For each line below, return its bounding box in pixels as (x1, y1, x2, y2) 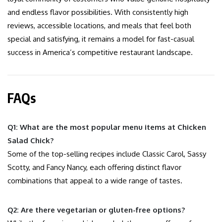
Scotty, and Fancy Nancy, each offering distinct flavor (7, 163, 181, 172)
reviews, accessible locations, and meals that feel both (7, 21, 191, 31)
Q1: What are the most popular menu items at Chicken (7, 122, 206, 132)
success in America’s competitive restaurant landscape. (7, 48, 193, 57)
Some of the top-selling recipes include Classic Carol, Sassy (7, 149, 206, 159)
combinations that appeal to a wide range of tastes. (7, 176, 182, 186)
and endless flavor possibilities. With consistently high (7, 7, 188, 17)
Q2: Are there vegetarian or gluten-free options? (7, 205, 185, 215)
